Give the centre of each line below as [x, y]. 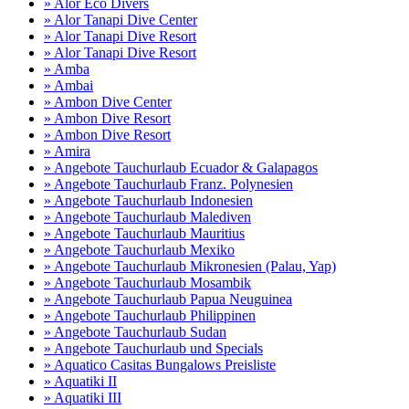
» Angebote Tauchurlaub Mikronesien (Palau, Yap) [190, 267]
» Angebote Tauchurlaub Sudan [135, 332]
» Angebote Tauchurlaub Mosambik [147, 283]
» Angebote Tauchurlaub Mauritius [144, 234]
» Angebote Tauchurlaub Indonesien [148, 201]
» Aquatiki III [83, 398]
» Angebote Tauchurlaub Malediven [147, 217]
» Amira [67, 152]
